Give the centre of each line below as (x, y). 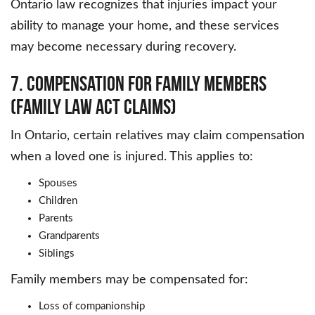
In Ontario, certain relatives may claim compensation (157, 136)
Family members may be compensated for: (129, 280)
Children (58, 201)
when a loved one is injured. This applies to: (132, 157)
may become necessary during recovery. (123, 47)
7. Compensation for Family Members (139, 84)
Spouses (58, 184)
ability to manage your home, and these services (145, 26)
